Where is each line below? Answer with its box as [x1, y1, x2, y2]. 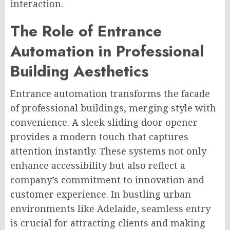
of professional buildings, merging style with [10, 102, 216, 114]
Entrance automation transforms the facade [10, 87, 210, 100]
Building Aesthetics [10, 60, 148, 83]
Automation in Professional [10, 40, 204, 63]
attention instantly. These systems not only [10, 145, 206, 158]
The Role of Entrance [10, 20, 162, 43]
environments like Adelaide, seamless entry [10, 202, 210, 215]
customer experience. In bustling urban [10, 188, 191, 201]
